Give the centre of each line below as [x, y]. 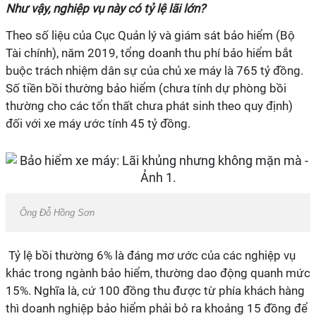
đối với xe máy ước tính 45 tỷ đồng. [98, 123]
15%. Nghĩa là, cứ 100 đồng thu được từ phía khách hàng [155, 291]
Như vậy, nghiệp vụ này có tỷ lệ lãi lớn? [105, 8]
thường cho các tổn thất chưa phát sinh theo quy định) [149, 106]
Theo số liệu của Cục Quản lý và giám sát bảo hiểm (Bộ [150, 35]
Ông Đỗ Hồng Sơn [57, 213]
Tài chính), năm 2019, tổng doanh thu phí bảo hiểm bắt [149, 53]
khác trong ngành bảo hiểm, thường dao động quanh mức [158, 273]
